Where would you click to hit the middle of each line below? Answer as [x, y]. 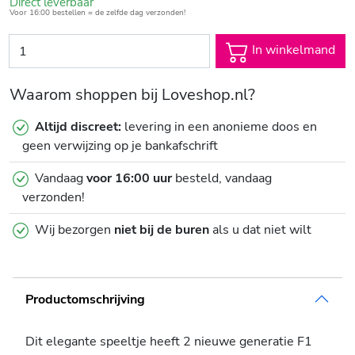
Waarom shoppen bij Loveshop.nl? [132, 95]
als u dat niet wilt [260, 230]
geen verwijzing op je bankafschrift [120, 146]
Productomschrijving [85, 299]
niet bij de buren [162, 230]
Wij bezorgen [74, 230]
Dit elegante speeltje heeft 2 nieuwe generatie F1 [169, 342]
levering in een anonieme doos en [219, 127]
